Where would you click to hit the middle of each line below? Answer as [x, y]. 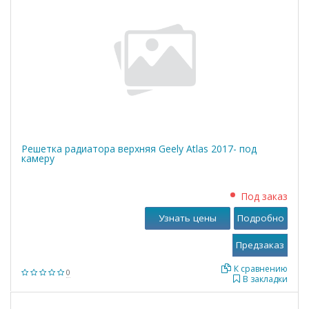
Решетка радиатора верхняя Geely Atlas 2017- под [139, 149]
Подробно [261, 218]
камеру [38, 158]
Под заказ [264, 196]
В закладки [265, 279]
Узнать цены [188, 218]
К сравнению [261, 269]
